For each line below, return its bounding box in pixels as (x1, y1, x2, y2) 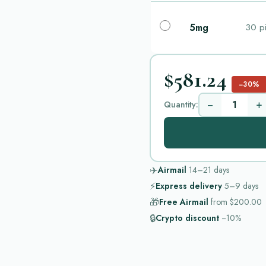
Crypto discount (156, 212, 219, 224)
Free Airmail (159, 196, 208, 208)
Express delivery (156, 180, 222, 192)
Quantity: (163, 98, 198, 110)
